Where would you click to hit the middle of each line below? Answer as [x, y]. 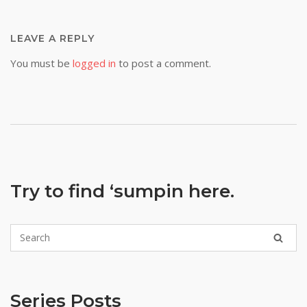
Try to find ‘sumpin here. [122, 191]
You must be [41, 63]
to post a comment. [163, 63]
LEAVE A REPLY [52, 38]
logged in [94, 63]
